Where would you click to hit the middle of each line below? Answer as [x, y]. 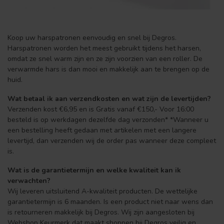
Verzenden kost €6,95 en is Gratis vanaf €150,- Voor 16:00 [101, 109]
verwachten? [29, 180]
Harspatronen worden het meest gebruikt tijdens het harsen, [104, 48]
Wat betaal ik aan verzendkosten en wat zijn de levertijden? [109, 98]
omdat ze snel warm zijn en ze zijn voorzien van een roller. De [105, 58]
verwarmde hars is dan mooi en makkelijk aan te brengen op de [108, 69]
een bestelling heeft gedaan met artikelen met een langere [102, 130]
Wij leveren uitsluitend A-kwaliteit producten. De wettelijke [102, 191]
